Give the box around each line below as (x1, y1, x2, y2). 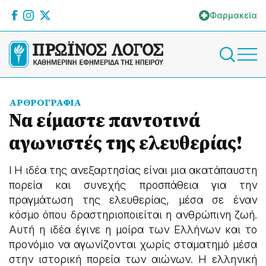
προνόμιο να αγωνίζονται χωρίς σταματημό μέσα (9, 238, 257, 251)
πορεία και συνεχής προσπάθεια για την (9, 179, 257, 191)
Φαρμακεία (210, 10, 257, 20)
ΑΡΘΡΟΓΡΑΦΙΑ (9, 96, 81, 109)
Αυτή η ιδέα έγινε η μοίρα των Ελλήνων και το (9, 223, 257, 236)
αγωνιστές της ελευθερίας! (9, 129, 242, 156)
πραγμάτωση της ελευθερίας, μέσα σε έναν (9, 194, 257, 206)
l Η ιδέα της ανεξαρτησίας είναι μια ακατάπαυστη (9, 164, 257, 176)
